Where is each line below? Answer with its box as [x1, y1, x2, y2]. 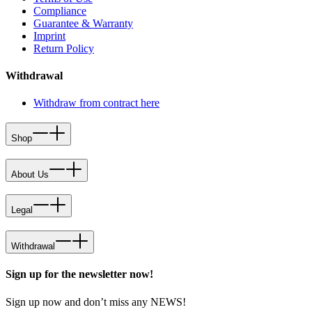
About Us [11, 169, 49, 180]
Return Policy [33, 42, 94, 54]
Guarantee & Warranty [33, 17, 133, 29]
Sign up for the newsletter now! [6, 268, 153, 281]
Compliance [33, 4, 86, 17]
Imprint [33, 29, 65, 42]
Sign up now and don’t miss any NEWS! [6, 295, 186, 308]
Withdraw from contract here [33, 97, 159, 109]
